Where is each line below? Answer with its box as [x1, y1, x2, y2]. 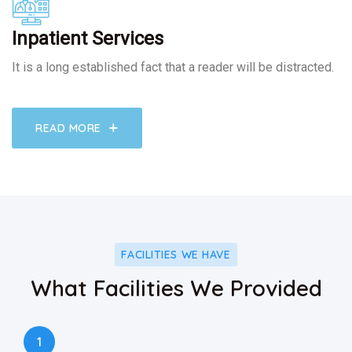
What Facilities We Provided [30, 274, 322, 302]
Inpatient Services [12, 27, 163, 50]
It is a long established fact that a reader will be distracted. [12, 60, 334, 75]
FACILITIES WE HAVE [121, 247, 231, 262]
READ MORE [35, 121, 102, 136]
